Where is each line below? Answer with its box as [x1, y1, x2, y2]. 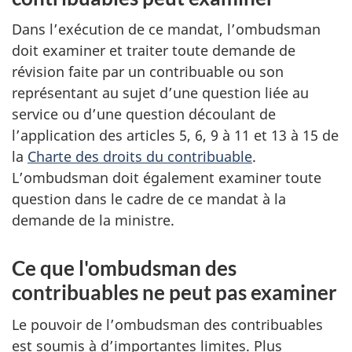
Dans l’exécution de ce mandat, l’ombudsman [12, 20, 321, 38]
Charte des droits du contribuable [27, 147, 252, 166]
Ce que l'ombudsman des [12, 255, 236, 280]
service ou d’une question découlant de [12, 104, 276, 123]
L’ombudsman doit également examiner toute [12, 168, 321, 187]
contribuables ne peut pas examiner [12, 280, 337, 305]
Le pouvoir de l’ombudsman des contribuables [12, 314, 323, 334]
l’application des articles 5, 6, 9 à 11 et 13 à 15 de [12, 126, 339, 145]
